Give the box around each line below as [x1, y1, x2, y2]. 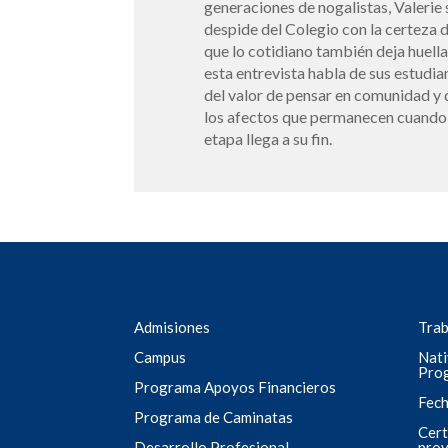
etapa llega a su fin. [204, 128, 333, 148]
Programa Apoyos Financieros [134, 377, 337, 396]
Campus [134, 347, 187, 366]
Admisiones [134, 317, 211, 336]
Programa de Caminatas [134, 407, 294, 426]
